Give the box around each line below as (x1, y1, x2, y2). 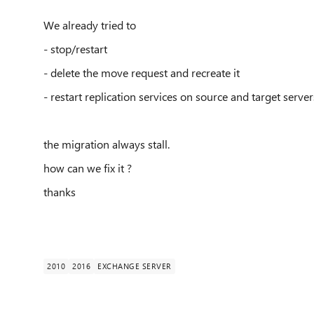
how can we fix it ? (43, 161, 132, 175)
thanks (43, 184, 76, 199)
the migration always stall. (43, 137, 170, 151)
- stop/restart (43, 41, 107, 56)
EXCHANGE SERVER (97, 261, 172, 271)
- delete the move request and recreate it (43, 65, 240, 80)
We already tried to (43, 18, 136, 32)
